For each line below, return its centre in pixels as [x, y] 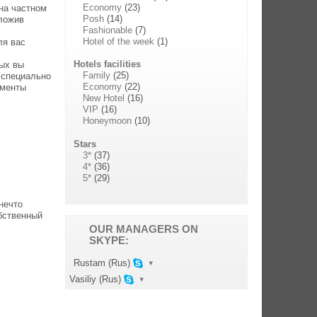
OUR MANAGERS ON [144, 229]
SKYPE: [109, 240]
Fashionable [108, 30]
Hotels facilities [108, 64]
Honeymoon [108, 121]
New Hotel [104, 98]
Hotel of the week [119, 41]
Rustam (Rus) [104, 263]
